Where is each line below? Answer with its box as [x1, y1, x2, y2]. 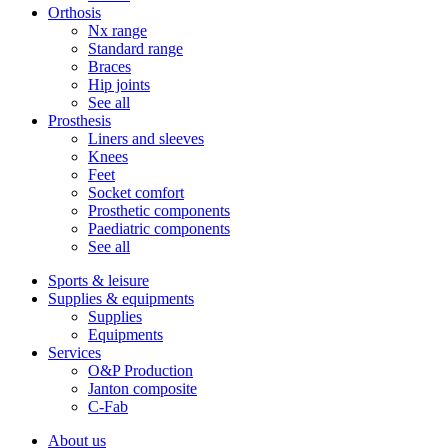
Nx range [88, 21, 147, 39]
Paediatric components [88, 219, 230, 237]
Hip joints [88, 75, 150, 93]
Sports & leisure [48, 271, 149, 289]
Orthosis [48, 3, 101, 21]
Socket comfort [88, 183, 184, 201]
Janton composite [88, 379, 197, 397]
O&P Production [88, 361, 193, 379]
